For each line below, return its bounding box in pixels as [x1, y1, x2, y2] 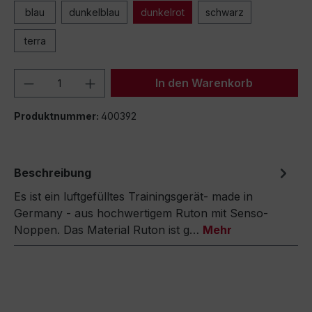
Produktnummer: [14, 110, 101, 122]
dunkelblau [69, 6, 120, 18]
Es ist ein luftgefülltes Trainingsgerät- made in [14, 189, 253, 203]
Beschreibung [14, 166, 91, 180]
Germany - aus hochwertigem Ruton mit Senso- [14, 206, 268, 220]
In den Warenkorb [155, 76, 253, 90]
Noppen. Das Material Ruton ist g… [14, 223, 203, 237]
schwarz [205, 6, 244, 18]
